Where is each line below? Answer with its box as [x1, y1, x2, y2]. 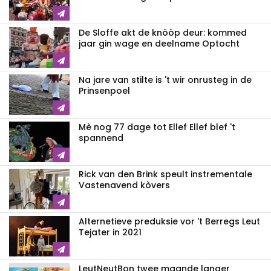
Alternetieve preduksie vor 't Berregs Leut [79, 215, 260, 228]
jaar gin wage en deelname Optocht [79, 38, 240, 50]
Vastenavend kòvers [79, 179, 170, 192]
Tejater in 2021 [79, 226, 142, 239]
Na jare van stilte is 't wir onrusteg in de [79, 74, 252, 87]
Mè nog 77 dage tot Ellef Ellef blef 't [79, 121, 235, 134]
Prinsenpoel [79, 85, 130, 97]
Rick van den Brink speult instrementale [79, 168, 252, 181]
